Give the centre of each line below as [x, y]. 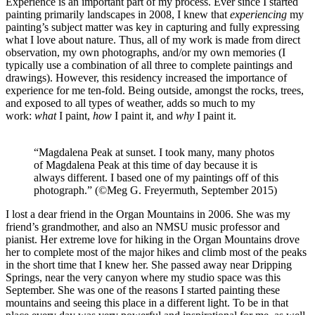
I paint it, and [144, 116]
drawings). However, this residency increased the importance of [146, 78]
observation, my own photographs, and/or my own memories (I [146, 53]
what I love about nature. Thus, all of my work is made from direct [153, 40]
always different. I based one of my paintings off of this [156, 178]
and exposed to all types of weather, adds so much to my [130, 103]
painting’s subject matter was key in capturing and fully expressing [153, 27]
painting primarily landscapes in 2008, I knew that [118, 15]
